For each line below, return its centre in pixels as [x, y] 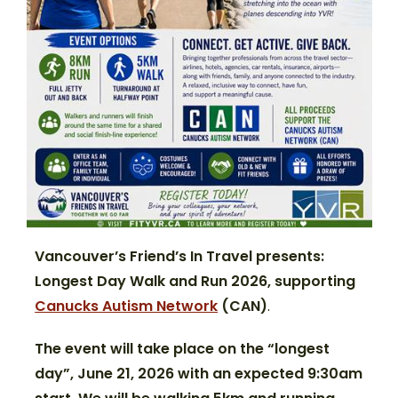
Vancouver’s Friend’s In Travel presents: [180, 256]
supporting [315, 281]
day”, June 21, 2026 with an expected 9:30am [199, 373]
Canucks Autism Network [127, 306]
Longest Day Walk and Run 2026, [155, 281]
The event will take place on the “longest [183, 348]
